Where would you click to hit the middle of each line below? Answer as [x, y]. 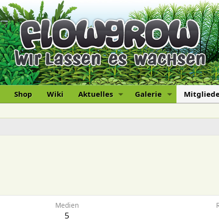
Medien [67, 205]
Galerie [149, 94]
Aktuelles [96, 94]
